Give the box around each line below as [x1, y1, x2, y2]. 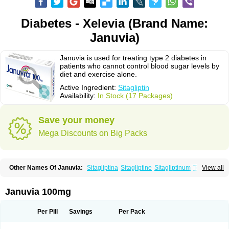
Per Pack [119, 208, 145, 215]
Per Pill [37, 208, 58, 215]
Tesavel [193, 164, 215, 171]
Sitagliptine [121, 164, 152, 171]
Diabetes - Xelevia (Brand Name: [21, 16, 208, 30]
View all [202, 164, 224, 171]
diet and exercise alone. [60, 70, 137, 78]
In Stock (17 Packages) [98, 91, 173, 100]
